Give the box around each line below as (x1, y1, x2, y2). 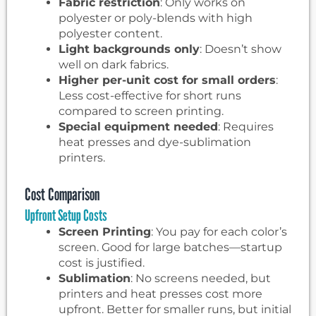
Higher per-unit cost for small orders (59, 73, 276, 87)
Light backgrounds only (59, 42, 200, 56)
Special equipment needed (59, 119, 218, 133)
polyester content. (59, 26, 162, 40)
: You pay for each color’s (151, 224, 287, 238)
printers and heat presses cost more (59, 286, 262, 300)
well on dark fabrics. (59, 57, 169, 71)
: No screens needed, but (130, 271, 271, 285)
